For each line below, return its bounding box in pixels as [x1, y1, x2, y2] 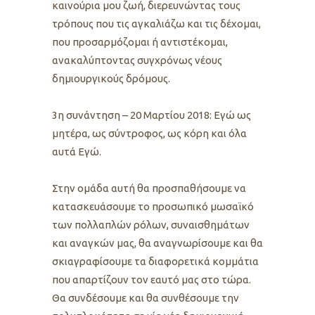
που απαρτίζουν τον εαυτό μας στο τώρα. [52, 274, 251, 286]
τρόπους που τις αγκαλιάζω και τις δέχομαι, [52, 18, 261, 30]
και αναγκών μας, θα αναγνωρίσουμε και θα [52, 237, 263, 250]
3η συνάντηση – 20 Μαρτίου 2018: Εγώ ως [52, 109, 251, 122]
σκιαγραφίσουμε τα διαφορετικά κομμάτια [52, 255, 259, 268]
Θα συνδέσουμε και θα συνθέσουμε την [52, 292, 239, 304]
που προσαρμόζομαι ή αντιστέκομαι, [52, 36, 228, 49]
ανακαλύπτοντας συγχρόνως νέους [52, 54, 222, 67]
